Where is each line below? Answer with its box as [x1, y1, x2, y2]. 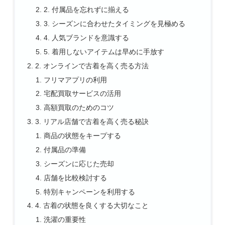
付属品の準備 [44, 145, 86, 154]
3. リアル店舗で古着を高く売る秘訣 [35, 118, 149, 126]
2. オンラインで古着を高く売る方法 [35, 61, 149, 70]
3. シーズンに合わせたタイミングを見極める [44, 20, 186, 28]
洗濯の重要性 [44, 215, 86, 224]
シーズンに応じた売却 [44, 159, 115, 168]
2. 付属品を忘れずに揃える [44, 6, 130, 14]
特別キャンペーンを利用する [44, 187, 136, 196]
